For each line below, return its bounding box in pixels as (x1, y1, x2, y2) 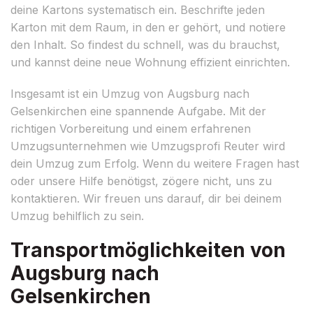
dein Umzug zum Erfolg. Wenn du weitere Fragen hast (10, 156, 299, 170)
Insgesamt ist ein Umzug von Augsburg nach (10, 86, 249, 101)
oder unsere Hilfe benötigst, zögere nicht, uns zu (10, 173, 272, 188)
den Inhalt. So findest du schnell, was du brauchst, (10, 37, 280, 52)
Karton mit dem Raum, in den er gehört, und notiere (10, 20, 286, 34)
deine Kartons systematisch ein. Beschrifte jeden (10, 2, 265, 17)
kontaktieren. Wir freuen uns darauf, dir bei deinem (10, 191, 282, 205)
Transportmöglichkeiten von (10, 238, 286, 262)
